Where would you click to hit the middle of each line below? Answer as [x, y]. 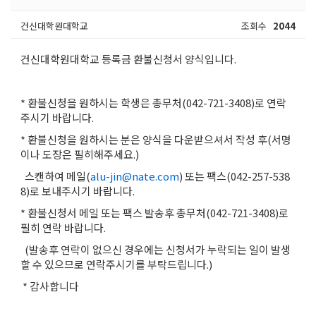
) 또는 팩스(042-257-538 [235, 176]
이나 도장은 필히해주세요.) [80, 154]
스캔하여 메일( [55, 176]
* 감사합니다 [50, 286]
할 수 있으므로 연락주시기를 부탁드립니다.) [116, 264]
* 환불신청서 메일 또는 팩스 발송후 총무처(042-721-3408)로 [154, 212]
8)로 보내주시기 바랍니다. [78, 190]
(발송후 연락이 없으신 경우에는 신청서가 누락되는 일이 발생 [156, 249]
